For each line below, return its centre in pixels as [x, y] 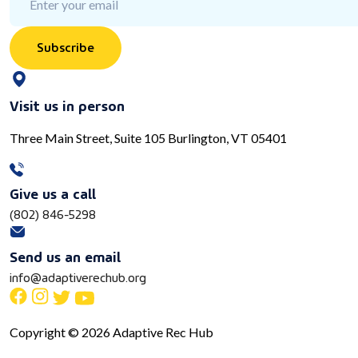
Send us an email [65, 256]
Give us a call [53, 193]
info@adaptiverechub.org [78, 277]
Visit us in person [67, 105]
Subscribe [66, 47]
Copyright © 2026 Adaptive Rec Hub [111, 332]
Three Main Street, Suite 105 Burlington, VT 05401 [148, 138]
